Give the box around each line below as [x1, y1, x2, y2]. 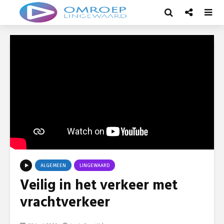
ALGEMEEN [40, 162, 66, 169]
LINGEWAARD [79, 162, 109, 169]
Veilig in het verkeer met [20, 174, 177, 197]
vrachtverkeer [20, 191, 110, 214]
